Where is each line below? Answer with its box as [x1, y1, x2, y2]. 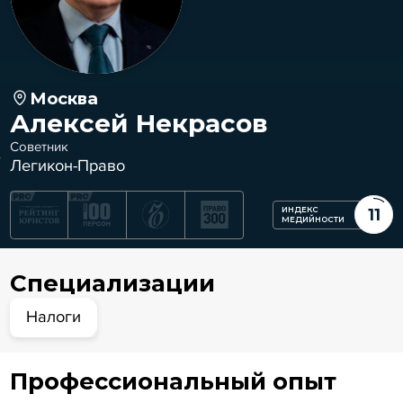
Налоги [26, 307, 82, 327]
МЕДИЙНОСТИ [282, 214, 345, 224]
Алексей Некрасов [9, 107, 268, 139]
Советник [9, 138, 68, 155]
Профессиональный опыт [9, 367, 336, 396]
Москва [30, 87, 99, 109]
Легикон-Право [9, 155, 125, 175]
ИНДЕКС [282, 204, 319, 214]
